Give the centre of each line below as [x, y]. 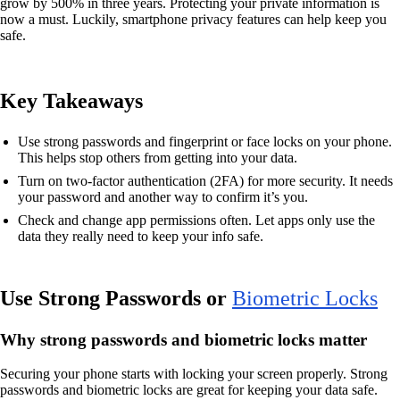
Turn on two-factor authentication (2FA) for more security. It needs [205, 181]
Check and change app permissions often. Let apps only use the [196, 220]
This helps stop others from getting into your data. [158, 158]
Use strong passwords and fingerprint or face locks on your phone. [205, 142]
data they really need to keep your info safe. [141, 236]
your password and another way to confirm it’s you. [163, 197]
